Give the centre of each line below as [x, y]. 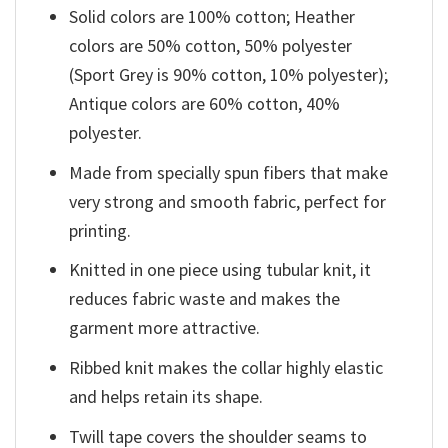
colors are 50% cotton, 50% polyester [211, 45]
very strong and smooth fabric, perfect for [228, 201]
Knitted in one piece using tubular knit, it [220, 270]
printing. [100, 230]
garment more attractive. [165, 328]
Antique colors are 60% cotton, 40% [205, 103]
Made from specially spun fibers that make [229, 172]
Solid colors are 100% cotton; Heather [212, 16]
